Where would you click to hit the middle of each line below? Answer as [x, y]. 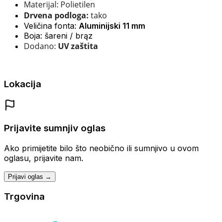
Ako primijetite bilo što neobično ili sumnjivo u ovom [101, 148]
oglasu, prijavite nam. [44, 158]
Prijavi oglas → [30, 176]
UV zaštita [77, 46]
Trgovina [24, 197]
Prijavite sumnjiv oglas [55, 128]
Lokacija [23, 84]
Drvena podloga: [56, 15]
